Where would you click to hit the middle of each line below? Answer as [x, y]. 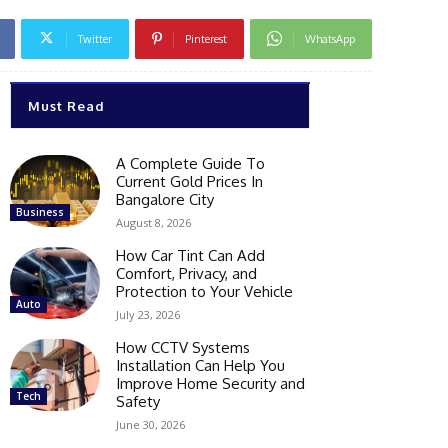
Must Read [66, 105]
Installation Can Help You [200, 365]
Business [40, 211]
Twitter [95, 38]
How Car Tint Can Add [190, 255]
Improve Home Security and [210, 383]
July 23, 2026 [148, 314]
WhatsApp [330, 38]
